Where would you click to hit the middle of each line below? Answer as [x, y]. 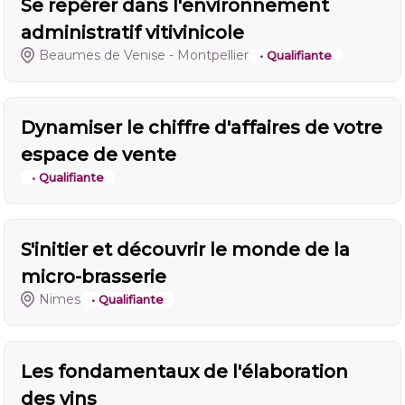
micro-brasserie [94, 277]
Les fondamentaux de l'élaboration [184, 372]
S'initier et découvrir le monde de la [185, 250]
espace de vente [99, 155]
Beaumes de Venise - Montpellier [144, 55]
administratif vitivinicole [132, 33]
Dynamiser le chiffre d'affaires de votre [202, 127]
